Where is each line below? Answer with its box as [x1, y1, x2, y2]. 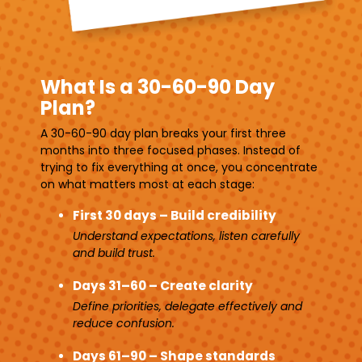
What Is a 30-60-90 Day [40, 73, 275, 100]
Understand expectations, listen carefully [73, 227, 300, 244]
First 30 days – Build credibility [73, 206, 276, 224]
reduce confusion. [73, 314, 175, 331]
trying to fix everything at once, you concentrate [40, 158, 318, 175]
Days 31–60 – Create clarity [73, 276, 253, 294]
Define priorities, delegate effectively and [73, 297, 302, 314]
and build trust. [73, 244, 155, 261]
